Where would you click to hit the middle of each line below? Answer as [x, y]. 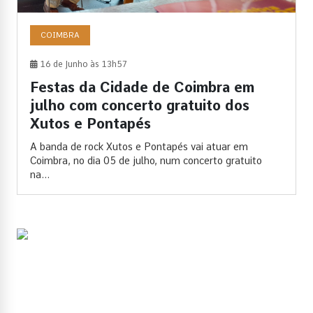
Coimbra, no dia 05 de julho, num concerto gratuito [146, 160]
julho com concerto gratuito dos [140, 105]
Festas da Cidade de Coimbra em [142, 87]
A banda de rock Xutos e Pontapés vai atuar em [139, 146]
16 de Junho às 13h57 [82, 64]
